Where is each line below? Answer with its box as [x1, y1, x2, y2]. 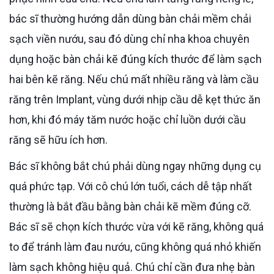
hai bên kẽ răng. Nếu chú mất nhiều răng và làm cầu [9, 72, 259, 86]
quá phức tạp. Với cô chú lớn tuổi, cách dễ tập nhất [9, 179, 252, 193]
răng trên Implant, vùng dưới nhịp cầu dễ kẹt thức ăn [9, 92, 261, 106]
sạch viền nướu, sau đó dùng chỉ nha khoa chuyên [9, 32, 250, 45]
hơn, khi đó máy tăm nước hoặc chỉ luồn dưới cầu [9, 113, 246, 126]
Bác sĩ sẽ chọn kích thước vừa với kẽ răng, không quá [9, 220, 264, 233]
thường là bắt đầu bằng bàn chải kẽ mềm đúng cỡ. [9, 199, 251, 213]
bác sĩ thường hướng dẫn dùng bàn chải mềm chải [9, 12, 251, 25]
